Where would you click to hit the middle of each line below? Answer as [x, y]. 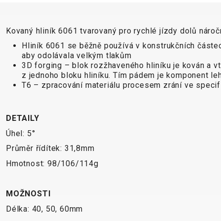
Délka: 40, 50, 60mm [45, 209]
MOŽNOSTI [28, 194]
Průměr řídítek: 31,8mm [50, 148]
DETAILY [23, 118]
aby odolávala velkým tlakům [77, 56]
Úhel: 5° [21, 133]
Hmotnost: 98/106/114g [52, 164]
